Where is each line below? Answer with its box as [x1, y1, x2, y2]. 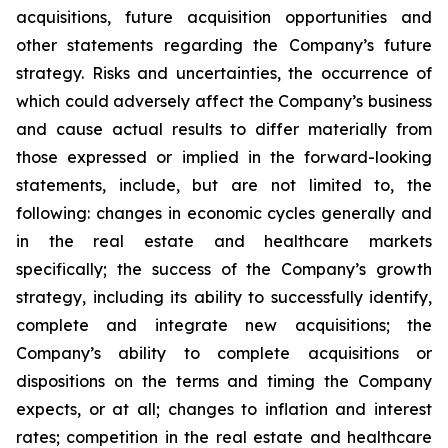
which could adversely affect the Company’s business [16, 91, 432, 111]
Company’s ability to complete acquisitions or [16, 343, 432, 363]
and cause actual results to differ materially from [16, 119, 432, 139]
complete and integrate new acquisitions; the [16, 315, 432, 335]
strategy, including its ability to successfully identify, [16, 287, 432, 307]
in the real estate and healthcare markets [16, 231, 432, 251]
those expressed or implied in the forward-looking [16, 147, 432, 167]
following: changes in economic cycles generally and [16, 203, 432, 223]
